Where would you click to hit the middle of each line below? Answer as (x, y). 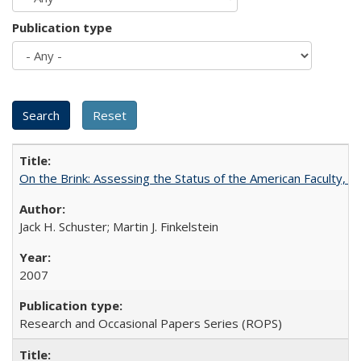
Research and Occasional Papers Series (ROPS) (151, 323)
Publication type (62, 27)
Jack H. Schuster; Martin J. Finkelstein (119, 226)
